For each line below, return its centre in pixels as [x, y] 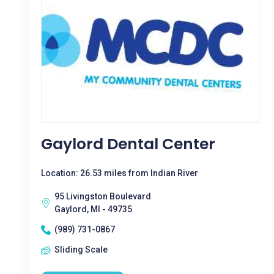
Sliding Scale [81, 250]
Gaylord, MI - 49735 [93, 209]
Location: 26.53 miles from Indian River [120, 173]
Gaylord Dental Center [128, 144]
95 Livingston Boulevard [103, 196]
